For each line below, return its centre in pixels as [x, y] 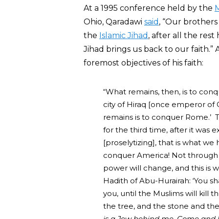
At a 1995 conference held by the [149, 8]
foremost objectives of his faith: [143, 63]
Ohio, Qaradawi [114, 22]
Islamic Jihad [124, 35]
